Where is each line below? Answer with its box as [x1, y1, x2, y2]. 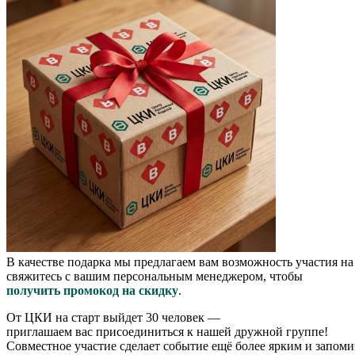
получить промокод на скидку [6, 283, 178, 297]
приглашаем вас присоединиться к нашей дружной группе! [6, 324, 331, 338]
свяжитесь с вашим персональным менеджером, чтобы [6, 269, 303, 283]
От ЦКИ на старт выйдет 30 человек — [6, 310, 220, 324]
